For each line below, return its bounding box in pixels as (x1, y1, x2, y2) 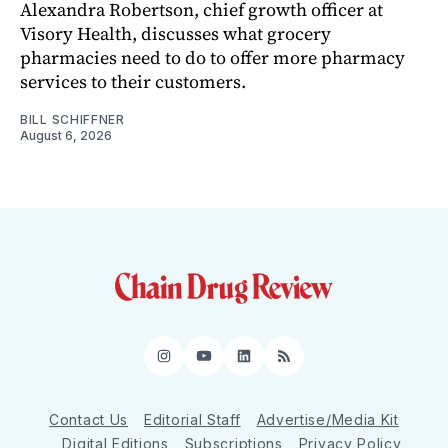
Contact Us (49, 411, 129, 428)
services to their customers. (20, 68, 246, 94)
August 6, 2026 (20, 127, 112, 143)
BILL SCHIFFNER (20, 111, 125, 127)
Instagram (162, 353, 255, 375)
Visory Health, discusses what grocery (20, 20, 331, 46)
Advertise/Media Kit (256, 411, 399, 428)
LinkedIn (242, 353, 318, 375)
